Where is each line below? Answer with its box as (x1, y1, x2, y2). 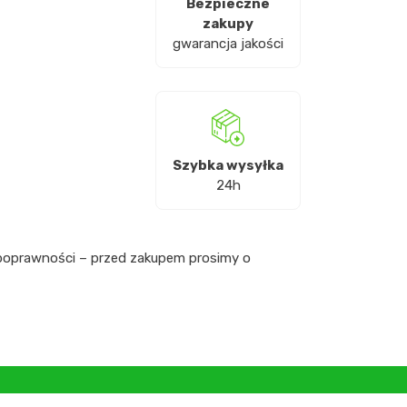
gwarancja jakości (173, 35, 283, 53)
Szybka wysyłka (173, 156, 283, 174)
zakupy (203, 15, 253, 33)
